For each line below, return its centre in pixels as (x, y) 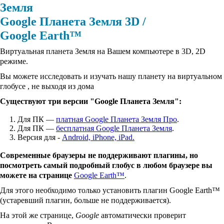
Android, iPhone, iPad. (98, 137)
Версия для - (40, 137)
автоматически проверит (143, 215)
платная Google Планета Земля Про (116, 119)
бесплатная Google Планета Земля (114, 128)
